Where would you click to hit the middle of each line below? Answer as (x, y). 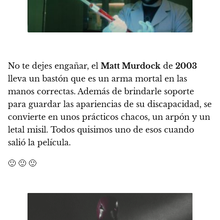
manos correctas (41, 91)
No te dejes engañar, (50, 66)
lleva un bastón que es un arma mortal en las (97, 78)
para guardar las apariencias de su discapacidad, (106, 104)
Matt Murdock (131, 66)
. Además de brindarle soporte (134, 91)
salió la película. (39, 142)
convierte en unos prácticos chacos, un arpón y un (109, 117)
